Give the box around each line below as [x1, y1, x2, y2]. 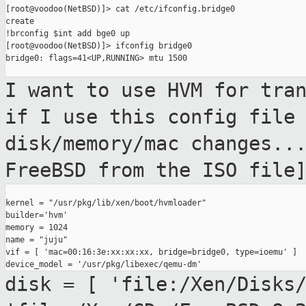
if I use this [5, 105, 167, 129]
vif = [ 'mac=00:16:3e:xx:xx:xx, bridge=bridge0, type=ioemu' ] [5, 247, 297, 258]
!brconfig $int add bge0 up [5, 29, 130, 39]
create [5, 16, 34, 27]
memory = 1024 [5, 223, 68, 233]
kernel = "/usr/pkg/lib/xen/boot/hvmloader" [5, 198, 206, 208]
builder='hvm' [5, 210, 68, 221]
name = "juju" [5, 235, 68, 245]
